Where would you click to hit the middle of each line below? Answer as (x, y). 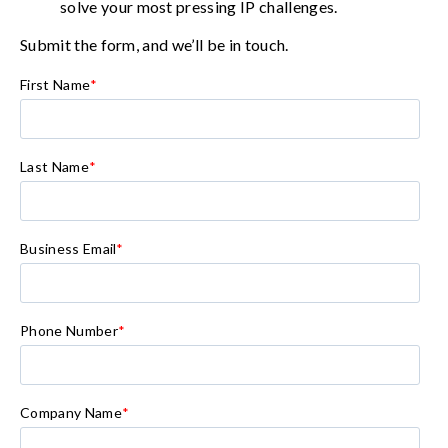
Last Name (54, 167)
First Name (55, 85)
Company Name (71, 413)
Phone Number (69, 331)
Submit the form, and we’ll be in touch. (154, 45)
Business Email (68, 249)
